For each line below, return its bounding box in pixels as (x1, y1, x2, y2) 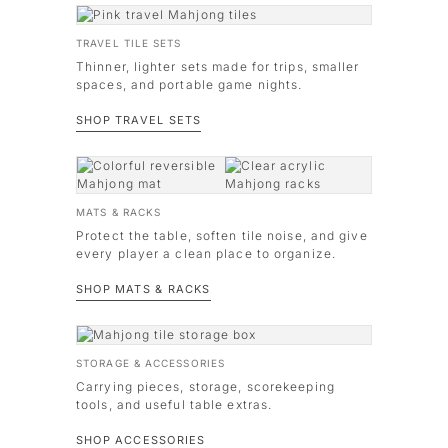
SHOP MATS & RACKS (76, 282, 211, 296)
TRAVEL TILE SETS (76, 37, 182, 49)
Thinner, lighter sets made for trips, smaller (76, 59, 360, 74)
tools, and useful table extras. (76, 397, 273, 412)
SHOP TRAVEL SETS (76, 113, 202, 127)
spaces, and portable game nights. (76, 77, 303, 92)
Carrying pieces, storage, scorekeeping (76, 379, 335, 394)
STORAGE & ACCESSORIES (76, 357, 226, 369)
